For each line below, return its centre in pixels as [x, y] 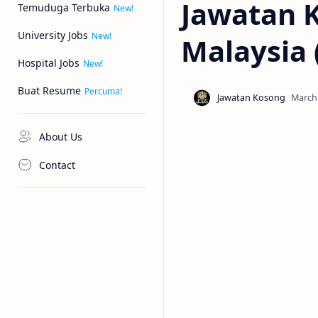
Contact [57, 165]
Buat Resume [49, 91]
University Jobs [53, 35]
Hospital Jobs [49, 63]
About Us [61, 136]
